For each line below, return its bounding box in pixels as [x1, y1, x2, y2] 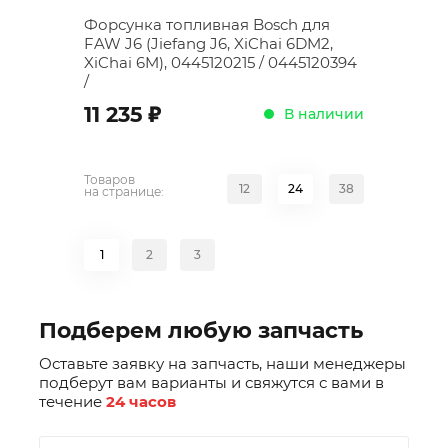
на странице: [84, 184, 164, 199]
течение [39, 392, 106, 411]
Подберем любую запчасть [39, 317, 363, 344]
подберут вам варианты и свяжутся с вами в [39, 373, 384, 392]
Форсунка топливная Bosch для [84, 15, 330, 34]
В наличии [284, 104, 364, 123]
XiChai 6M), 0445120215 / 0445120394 [84, 53, 357, 72]
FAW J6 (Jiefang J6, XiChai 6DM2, [84, 34, 333, 53]
